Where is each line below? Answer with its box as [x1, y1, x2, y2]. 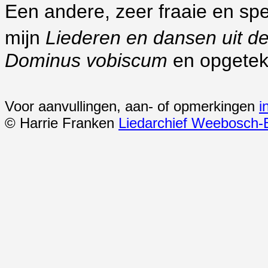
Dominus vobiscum [5, 50, 167, 71]
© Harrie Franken [5, 115, 118, 131]
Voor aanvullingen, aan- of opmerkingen [5, 98, 259, 114]
